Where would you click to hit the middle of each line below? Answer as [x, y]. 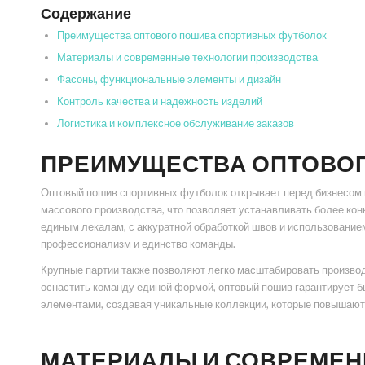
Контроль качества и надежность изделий [160, 101]
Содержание [86, 13]
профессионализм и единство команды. [138, 244]
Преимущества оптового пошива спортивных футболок [192, 35]
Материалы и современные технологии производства [187, 57]
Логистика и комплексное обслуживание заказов [176, 123]
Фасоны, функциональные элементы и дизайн [169, 79]
